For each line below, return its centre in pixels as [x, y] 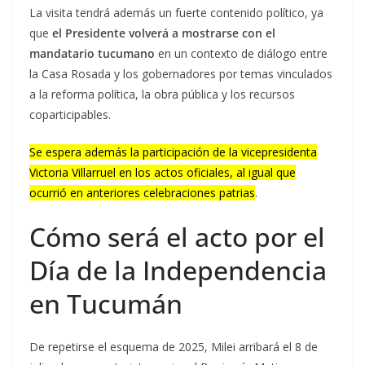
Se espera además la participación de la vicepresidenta [173, 152]
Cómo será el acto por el [177, 237]
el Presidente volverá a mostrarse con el [164, 33]
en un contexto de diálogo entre [243, 54]
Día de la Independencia [178, 270]
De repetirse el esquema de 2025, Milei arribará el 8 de [174, 347]
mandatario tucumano [94, 54]
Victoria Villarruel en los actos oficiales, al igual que [163, 173]
